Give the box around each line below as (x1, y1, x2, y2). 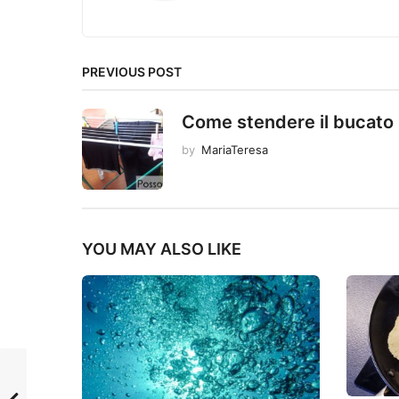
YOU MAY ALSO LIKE (82, 240, 241, 259)
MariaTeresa (201, 142, 268, 158)
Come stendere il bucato (182, 111, 394, 134)
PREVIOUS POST (82, 64, 182, 80)
